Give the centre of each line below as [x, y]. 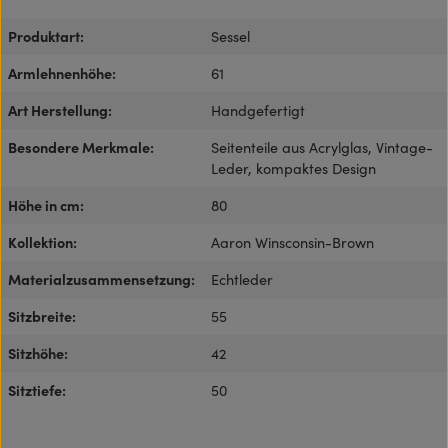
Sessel [230, 35]
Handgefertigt [258, 109]
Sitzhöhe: [38, 352]
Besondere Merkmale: [81, 146]
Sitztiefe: [37, 389]
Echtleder [242, 278]
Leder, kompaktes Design [293, 167]
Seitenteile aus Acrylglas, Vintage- [322, 146]
